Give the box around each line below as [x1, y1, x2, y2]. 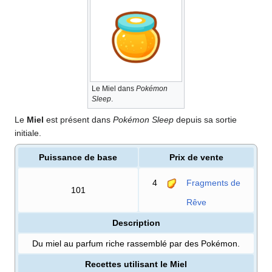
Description [112, 217, 160, 228]
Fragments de [186, 177, 240, 188]
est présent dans [44, 114, 113, 124]
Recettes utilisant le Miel [85, 259, 187, 269]
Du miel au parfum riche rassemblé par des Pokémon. [32, 238, 240, 248]
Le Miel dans [92, 84, 136, 93]
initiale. [15, 127, 41, 138]
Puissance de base [39, 152, 117, 162]
